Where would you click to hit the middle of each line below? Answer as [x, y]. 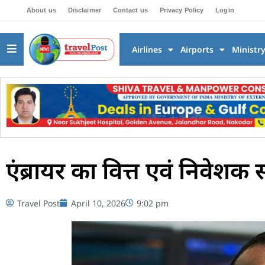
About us [41, 10]
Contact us [130, 10]
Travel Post [38, 203]
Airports [197, 49]
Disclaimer [84, 10]
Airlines [147, 49]
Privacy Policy [182, 10]
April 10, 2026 [98, 203]
